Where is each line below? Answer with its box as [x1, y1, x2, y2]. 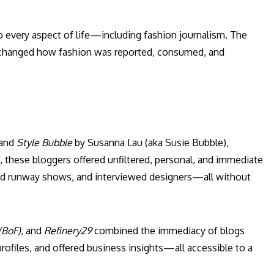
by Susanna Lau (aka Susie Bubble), [72, 136, 229, 149]
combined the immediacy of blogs [92, 224, 245, 237]
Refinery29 [44, 224, 92, 237]
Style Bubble [17, 136, 72, 149]
